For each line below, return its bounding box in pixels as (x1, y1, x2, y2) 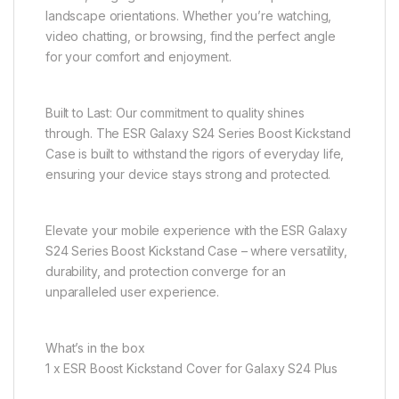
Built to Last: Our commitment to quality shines (45, 105, 305, 121)
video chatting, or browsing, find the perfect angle (45, 28, 336, 45)
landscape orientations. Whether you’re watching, (45, 8, 332, 24)
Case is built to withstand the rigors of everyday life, (45, 146, 345, 162)
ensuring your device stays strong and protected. (45, 167, 331, 183)
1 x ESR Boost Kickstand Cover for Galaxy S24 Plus (45, 361, 338, 377)
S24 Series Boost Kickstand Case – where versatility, (45, 243, 347, 259)
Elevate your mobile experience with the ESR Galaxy (45, 223, 347, 239)
